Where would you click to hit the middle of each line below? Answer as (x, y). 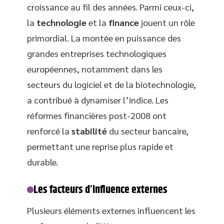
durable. (42, 161)
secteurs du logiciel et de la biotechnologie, (111, 84)
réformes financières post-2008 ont (97, 115)
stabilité (89, 130)
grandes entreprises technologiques (97, 53)
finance (124, 22)
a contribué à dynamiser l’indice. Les (98, 99)
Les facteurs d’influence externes (101, 190)
